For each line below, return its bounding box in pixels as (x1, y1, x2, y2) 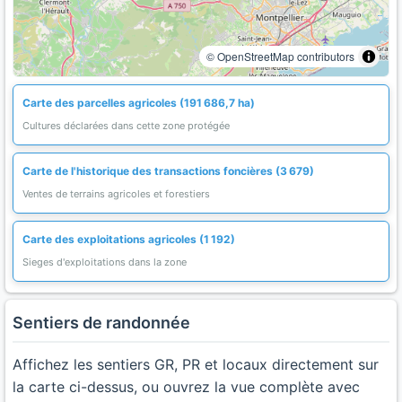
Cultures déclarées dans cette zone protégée (22, 119, 230, 132)
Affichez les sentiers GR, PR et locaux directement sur (13, 355, 379, 373)
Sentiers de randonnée (13, 313, 190, 332)
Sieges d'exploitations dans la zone (22, 256, 187, 268)
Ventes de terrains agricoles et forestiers (22, 188, 210, 200)
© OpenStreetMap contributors (206, 48, 354, 64)
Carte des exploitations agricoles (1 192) (22, 232, 235, 246)
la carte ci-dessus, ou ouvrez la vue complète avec (13, 378, 360, 396)
